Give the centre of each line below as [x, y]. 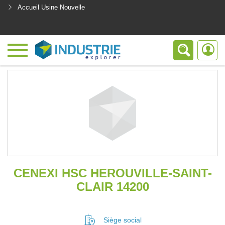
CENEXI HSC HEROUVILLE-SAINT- [113, 173]
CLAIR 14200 [113, 187]
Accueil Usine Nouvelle [51, 7]
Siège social [123, 220]
